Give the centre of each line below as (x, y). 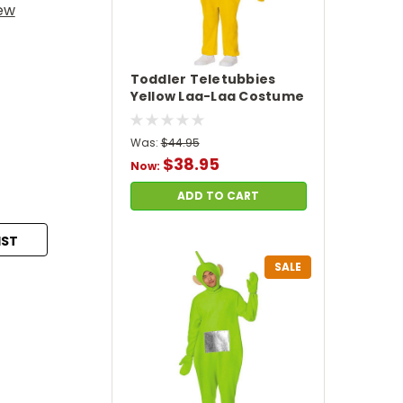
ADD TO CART (219, 195)
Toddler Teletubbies (203, 79)
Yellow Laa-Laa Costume (217, 96)
